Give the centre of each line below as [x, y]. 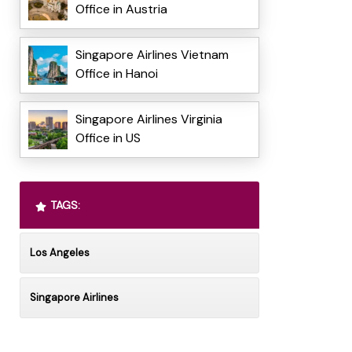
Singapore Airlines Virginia [148, 119]
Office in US [108, 138]
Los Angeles [59, 253]
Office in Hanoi [116, 74]
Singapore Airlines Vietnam [152, 55]
